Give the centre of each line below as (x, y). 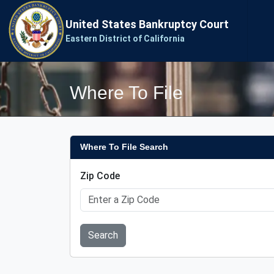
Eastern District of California (125, 39)
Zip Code (100, 176)
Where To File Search (124, 147)
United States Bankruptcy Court (147, 24)
